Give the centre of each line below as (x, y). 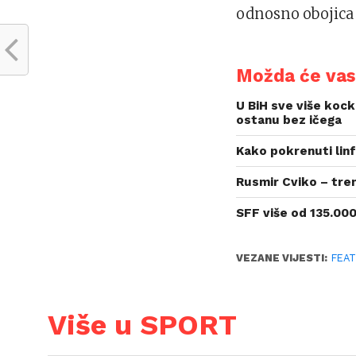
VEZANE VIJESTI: (282, 258)
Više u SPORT (142, 325)
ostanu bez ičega (289, 120)
